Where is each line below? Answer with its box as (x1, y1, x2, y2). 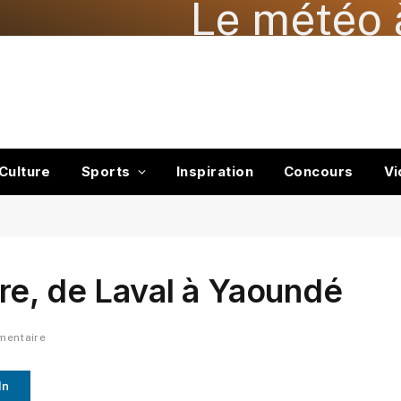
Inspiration (176, 163, 253, 180)
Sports (81, 163, 131, 180)
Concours (283, 163, 354, 180)
